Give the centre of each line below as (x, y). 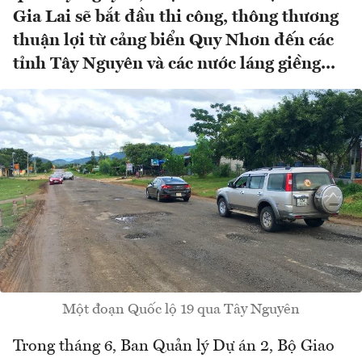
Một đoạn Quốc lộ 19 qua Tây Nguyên (181, 310)
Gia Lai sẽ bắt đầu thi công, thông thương (176, 18)
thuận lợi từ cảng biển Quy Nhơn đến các (173, 41)
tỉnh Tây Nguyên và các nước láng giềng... (174, 65)
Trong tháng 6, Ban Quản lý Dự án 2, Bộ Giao (174, 347)
